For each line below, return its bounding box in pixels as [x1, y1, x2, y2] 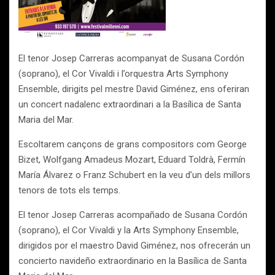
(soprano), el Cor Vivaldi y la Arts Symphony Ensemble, [18, 225, 239, 236]
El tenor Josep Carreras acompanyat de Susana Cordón [18, 53, 244, 64]
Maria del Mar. [18, 114, 74, 125]
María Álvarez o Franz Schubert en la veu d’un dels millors [18, 169, 250, 180]
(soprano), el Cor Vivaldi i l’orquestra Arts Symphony [18, 68, 228, 79]
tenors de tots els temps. [18, 185, 120, 196]
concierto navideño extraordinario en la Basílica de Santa [18, 255, 247, 266]
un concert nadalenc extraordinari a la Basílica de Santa [18, 99, 241, 110]
